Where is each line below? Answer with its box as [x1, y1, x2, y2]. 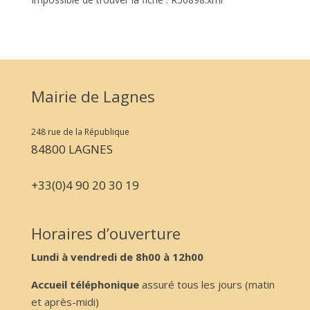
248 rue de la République [30, 125, 129, 138]
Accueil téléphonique [30, 277, 139, 291]
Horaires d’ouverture [30, 222, 181, 244]
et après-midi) [30, 294, 99, 309]
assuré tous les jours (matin [138, 277, 275, 291]
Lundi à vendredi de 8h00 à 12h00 [30, 249, 203, 264]
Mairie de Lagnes [30, 86, 155, 107]
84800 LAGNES [30, 140, 113, 157]
